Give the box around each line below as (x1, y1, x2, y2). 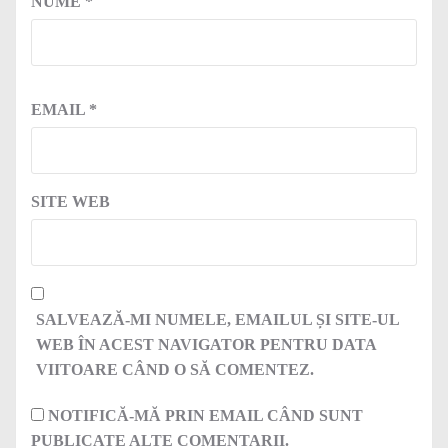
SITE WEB (31, 193, 110, 210)
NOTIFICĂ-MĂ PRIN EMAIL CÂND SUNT (48, 407, 363, 424)
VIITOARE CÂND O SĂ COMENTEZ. (36, 361, 314, 378)
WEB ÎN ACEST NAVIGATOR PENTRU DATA (36, 336, 376, 353)
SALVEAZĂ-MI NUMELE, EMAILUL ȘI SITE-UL (36, 311, 399, 328)
